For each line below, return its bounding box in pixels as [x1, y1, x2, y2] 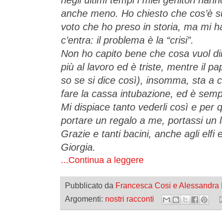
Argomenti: [65, 194, 105, 203]
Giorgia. [61, 142, 96, 153]
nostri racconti [105, 194, 154, 203]
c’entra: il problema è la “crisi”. [61, 35, 194, 46]
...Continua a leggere [61, 155, 144, 166]
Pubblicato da [65, 181, 115, 190]
